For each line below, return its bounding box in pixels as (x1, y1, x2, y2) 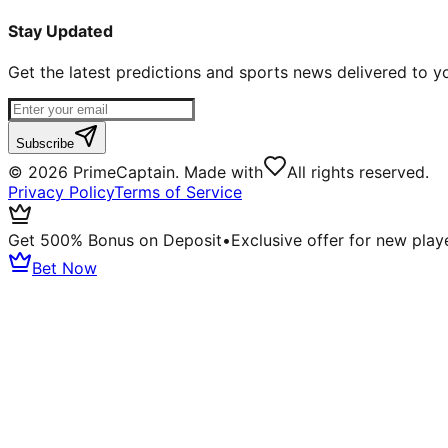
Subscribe (16, 136, 74, 152)
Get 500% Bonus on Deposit (8, 230, 222, 251)
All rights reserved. (287, 162, 429, 183)
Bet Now (32, 258, 97, 279)
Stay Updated (8, 20, 113, 41)
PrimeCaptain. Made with (68, 162, 263, 183)
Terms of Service (114, 182, 242, 203)
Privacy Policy (8, 182, 114, 203)
